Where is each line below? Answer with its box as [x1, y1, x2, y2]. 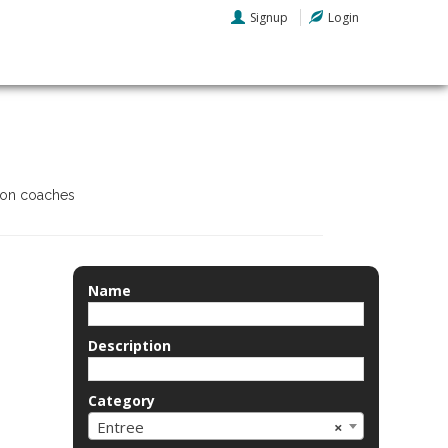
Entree [97, 417, 144, 437]
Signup [250, 9, 288, 26]
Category [88, 391, 155, 410]
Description [88, 336, 171, 355]
